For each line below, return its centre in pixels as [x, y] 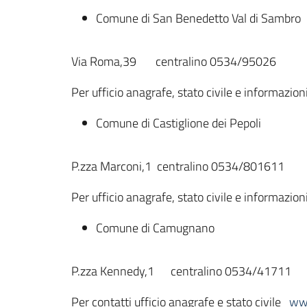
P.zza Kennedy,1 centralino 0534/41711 [181, 271]
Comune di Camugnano [155, 228]
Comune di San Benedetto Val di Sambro [198, 18]
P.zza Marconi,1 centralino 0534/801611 [178, 166]
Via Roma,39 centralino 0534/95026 [174, 61]
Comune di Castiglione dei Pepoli [179, 123]
